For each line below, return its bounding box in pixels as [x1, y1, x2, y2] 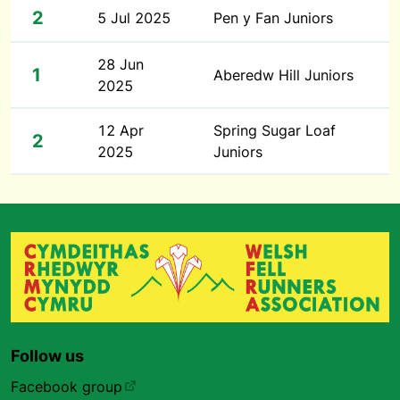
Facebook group [11, 378, 122, 396]
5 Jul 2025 [97, 9, 171, 27]
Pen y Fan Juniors [213, 9, 333, 27]
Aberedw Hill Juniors [213, 66, 354, 84]
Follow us [11, 346, 84, 365]
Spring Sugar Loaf [213, 121, 336, 139]
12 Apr [97, 121, 144, 139]
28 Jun [97, 55, 144, 73]
